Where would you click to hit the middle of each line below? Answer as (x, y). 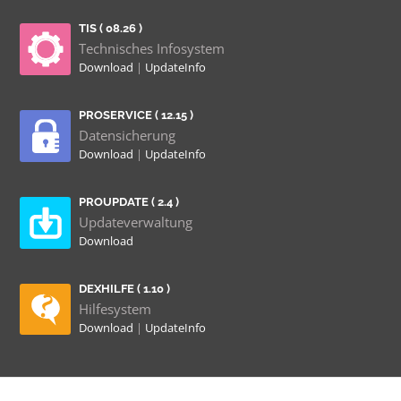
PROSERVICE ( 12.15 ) (136, 115)
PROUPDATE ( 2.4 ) (129, 202)
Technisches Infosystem (152, 49)
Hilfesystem (115, 308)
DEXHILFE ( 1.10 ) (124, 289)
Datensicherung (127, 136)
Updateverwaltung (136, 222)
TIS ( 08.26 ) (111, 29)
